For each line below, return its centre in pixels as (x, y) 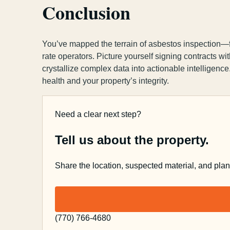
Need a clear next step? (98, 114)
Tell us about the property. (132, 140)
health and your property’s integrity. (106, 81)
